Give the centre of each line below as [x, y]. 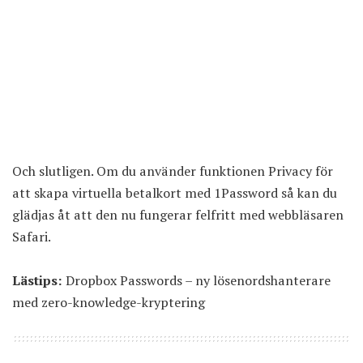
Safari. [32, 237]
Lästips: [37, 281]
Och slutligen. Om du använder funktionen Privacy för [173, 171]
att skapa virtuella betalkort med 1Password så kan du [175, 193]
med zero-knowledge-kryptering [109, 303]
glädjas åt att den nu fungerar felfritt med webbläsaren [178, 215]
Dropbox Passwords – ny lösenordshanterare [198, 281]
